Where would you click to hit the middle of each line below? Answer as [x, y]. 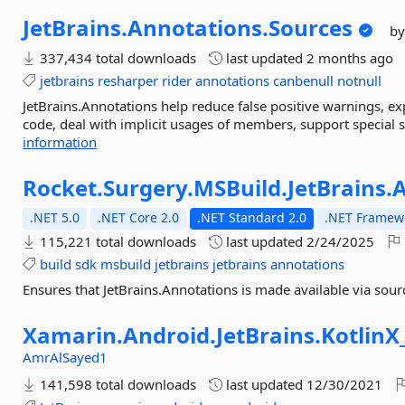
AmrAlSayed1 [66, 357]
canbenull [304, 80]
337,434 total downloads [117, 58]
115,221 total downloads [117, 241]
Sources [311, 28]
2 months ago [350, 58]
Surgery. [149, 188]
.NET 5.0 [55, 217]
